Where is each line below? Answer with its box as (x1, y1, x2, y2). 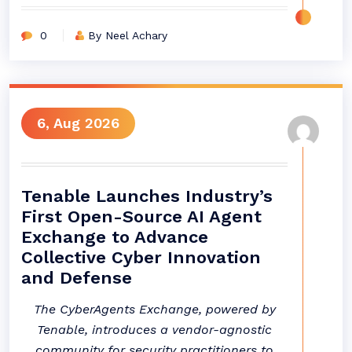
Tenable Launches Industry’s (21, 186, 273, 206)
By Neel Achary (88, 29, 167, 42)
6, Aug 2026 (37, 115, 119, 131)
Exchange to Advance (21, 227, 208, 247)
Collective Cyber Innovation (21, 247, 261, 267)
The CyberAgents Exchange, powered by (33, 302, 276, 317)
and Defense (21, 268, 132, 288)
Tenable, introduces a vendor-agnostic (37, 322, 272, 337)
